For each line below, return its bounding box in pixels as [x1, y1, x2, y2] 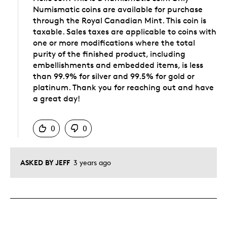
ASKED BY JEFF [20, 158, 70, 167]
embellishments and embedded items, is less [33, 60, 203, 70]
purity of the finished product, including [33, 49, 185, 59]
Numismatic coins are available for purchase [33, 4, 203, 14]
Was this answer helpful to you [32, 104, 142, 114]
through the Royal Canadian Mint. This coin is [33, 15, 206, 25]
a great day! [33, 93, 80, 103]
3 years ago [71, 158, 111, 167]
